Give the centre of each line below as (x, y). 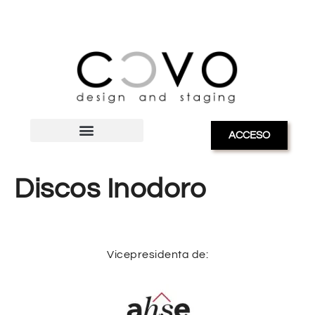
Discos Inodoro (110, 188)
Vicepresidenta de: (157, 254)
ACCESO (249, 135)
